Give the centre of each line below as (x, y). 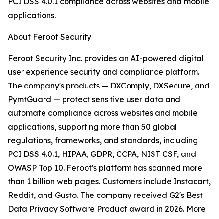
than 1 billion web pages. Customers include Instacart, (109, 182)
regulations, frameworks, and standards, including (103, 141)
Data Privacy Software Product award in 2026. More (107, 209)
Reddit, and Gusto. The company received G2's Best (105, 195)
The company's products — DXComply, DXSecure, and (109, 86)
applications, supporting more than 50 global (92, 127)
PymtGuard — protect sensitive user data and (94, 99)
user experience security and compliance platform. (104, 72)
